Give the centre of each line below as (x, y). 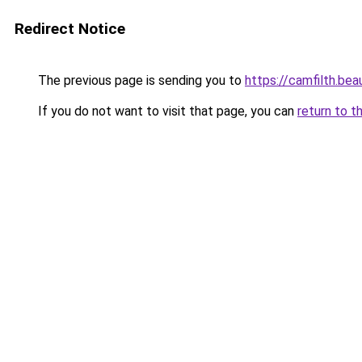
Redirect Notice (70, 29)
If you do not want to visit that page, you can (166, 111)
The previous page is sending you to (140, 80)
